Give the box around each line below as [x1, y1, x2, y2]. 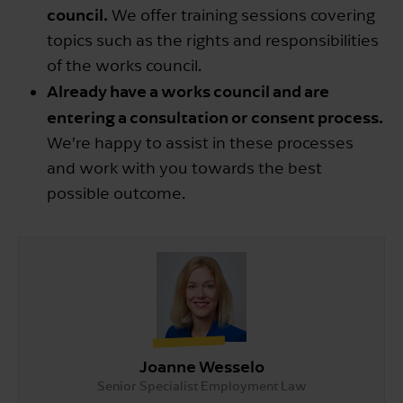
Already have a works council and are [47, 80, 329, 102]
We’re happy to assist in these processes [47, 133, 354, 153]
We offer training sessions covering [108, 5, 375, 25]
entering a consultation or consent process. [47, 106, 383, 128]
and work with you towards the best [47, 158, 322, 178]
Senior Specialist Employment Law [96, 378, 307, 394]
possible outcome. [47, 184, 185, 203]
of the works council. [47, 56, 201, 76]
